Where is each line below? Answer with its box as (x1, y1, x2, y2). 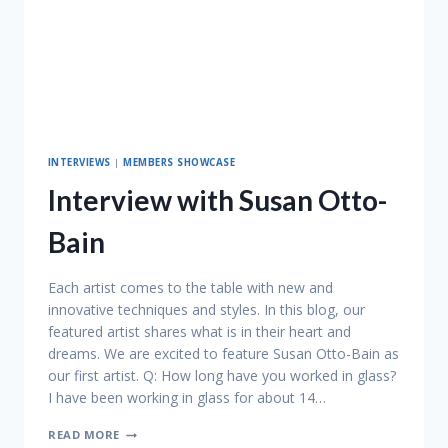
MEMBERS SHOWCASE (123, 155, 236, 169)
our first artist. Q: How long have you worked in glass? (48, 366, 396, 386)
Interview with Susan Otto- (48, 183, 387, 218)
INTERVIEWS (48, 155, 111, 169)
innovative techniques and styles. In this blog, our (48, 300, 365, 320)
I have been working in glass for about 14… (48, 388, 326, 408)
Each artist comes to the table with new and (48, 278, 333, 298)
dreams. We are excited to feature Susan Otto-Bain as (48, 344, 399, 364)
